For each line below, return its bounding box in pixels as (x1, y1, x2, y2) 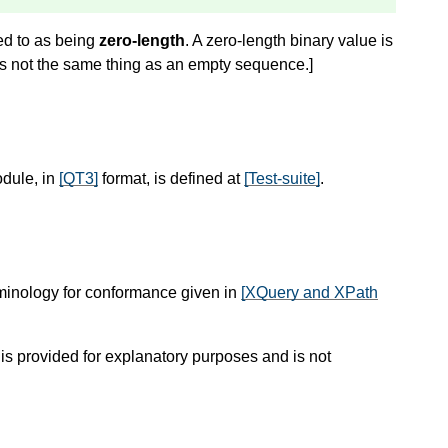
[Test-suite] (244, 169, 320, 187)
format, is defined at (98, 169, 244, 187)
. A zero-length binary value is (185, 31, 393, 49)
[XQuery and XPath (241, 283, 378, 301)
